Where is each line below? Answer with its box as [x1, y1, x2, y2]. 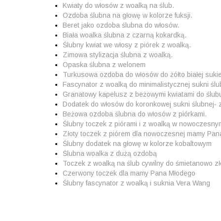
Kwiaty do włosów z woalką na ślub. [63, 1, 174, 9]
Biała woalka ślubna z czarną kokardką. [63, 31, 186, 39]
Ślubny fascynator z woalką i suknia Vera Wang [63, 179, 210, 187]
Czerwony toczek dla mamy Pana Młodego [63, 169, 195, 177]
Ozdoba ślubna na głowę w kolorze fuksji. [63, 11, 192, 19]
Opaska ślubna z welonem [63, 60, 146, 69]
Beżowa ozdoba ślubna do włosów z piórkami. [63, 110, 207, 118]
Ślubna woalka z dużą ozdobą [63, 149, 157, 157]
